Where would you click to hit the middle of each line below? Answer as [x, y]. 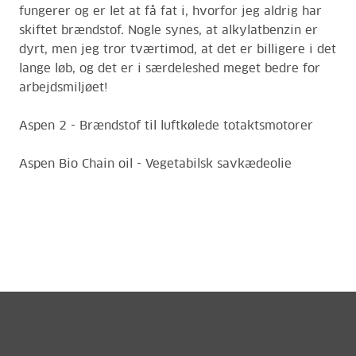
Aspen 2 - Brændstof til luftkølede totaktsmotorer [166, 126]
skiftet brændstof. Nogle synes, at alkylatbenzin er [168, 31]
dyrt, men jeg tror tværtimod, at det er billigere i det [178, 50]
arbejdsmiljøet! [64, 88]
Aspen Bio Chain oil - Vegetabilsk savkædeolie [155, 164]
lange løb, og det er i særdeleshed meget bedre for [170, 69]
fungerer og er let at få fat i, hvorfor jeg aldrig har [170, 12]
